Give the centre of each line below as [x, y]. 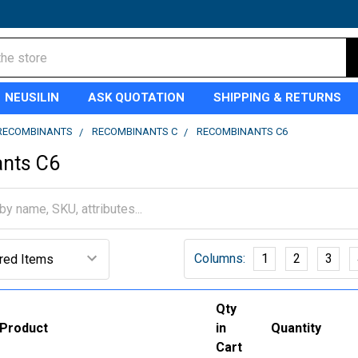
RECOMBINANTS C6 [243, 131]
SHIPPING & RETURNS [278, 97]
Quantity [296, 328]
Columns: [220, 259]
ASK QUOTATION [137, 97]
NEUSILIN [32, 97]
